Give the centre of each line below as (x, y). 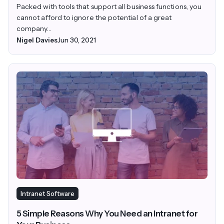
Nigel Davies (37, 40)
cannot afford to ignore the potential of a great (94, 18)
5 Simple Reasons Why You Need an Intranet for (107, 213)
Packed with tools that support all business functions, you (109, 7)
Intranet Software (47, 193)
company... (34, 29)
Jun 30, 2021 (77, 40)
